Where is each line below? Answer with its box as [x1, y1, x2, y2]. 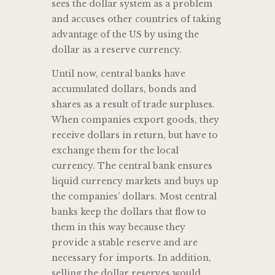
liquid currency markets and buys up [52, 176, 219, 187]
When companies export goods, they [52, 114, 219, 126]
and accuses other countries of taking [52, 14, 221, 25]
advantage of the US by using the [52, 29, 199, 41]
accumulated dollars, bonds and [52, 83, 196, 95]
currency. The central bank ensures [52, 160, 212, 172]
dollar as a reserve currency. [52, 44, 182, 56]
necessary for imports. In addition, [52, 252, 211, 264]
